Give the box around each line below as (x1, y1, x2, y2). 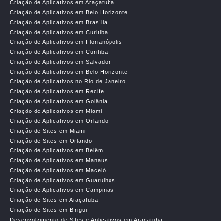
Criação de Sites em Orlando (10, 138, 92, 144)
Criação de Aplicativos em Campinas (10, 187, 114, 193)
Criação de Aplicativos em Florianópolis (10, 39, 122, 45)
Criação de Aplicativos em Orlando (10, 118, 109, 124)
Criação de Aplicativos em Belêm (10, 147, 103, 153)
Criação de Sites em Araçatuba (10, 197, 98, 203)
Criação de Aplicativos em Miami (10, 108, 102, 114)
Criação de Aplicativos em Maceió (10, 167, 106, 173)
